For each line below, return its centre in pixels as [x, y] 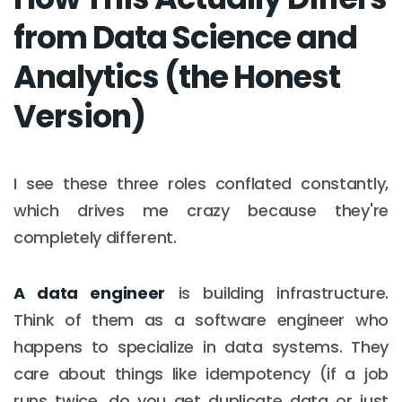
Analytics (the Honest [177, 76]
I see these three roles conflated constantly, [201, 183]
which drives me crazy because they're [201, 210]
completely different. [95, 237]
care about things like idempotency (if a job [201, 373]
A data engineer [90, 293]
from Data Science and [185, 37]
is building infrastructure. [277, 293]
